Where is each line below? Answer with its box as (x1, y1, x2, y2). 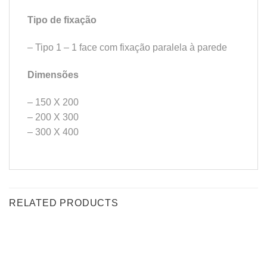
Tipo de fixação (27, 15, 97, 26)
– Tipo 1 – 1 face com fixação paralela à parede (27, 42, 227, 53)
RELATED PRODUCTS (9, 198, 119, 209)
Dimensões (27, 69, 79, 80)
